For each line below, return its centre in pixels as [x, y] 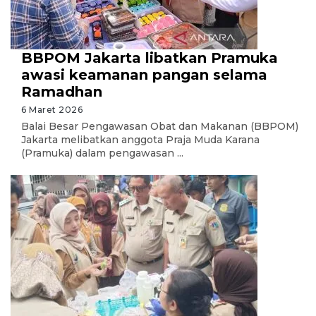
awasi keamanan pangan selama [144, 75]
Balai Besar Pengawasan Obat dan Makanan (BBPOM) [160, 126]
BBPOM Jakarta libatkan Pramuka [150, 58]
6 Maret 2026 [52, 110]
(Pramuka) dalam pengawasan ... [102, 153]
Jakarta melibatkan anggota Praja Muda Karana [140, 140]
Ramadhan [62, 92]
